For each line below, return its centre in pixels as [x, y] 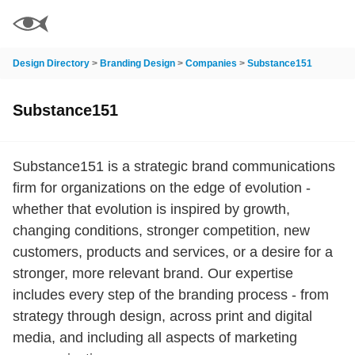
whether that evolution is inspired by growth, [151, 209]
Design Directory [51, 63]
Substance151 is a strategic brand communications [174, 166]
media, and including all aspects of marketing [155, 338]
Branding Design [137, 63]
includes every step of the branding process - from [171, 295]
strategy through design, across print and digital [162, 316]
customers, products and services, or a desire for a [173, 252]
